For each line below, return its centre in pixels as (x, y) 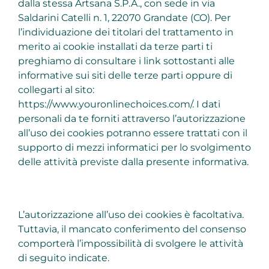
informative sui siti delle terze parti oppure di (125, 76)
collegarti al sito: (56, 90)
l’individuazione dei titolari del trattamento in (125, 32)
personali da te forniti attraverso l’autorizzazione (131, 119)
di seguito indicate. (63, 258)
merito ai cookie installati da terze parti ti (115, 47)
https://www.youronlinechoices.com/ (105, 104)
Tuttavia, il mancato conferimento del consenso (132, 229)
